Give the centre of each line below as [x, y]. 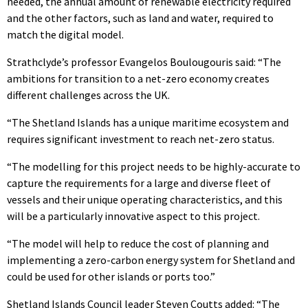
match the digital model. [65, 35]
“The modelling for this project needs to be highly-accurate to [154, 167]
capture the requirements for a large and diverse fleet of [139, 183]
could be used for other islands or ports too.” [111, 277]
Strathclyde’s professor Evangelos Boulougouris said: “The [144, 62]
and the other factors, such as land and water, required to [140, 18]
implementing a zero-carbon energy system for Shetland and [151, 260]
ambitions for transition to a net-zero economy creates [138, 79]
